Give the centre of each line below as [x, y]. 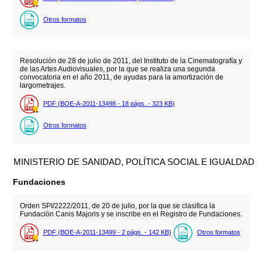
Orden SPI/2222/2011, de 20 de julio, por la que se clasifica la [117, 206]
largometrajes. [42, 85]
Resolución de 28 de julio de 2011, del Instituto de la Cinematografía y [131, 61]
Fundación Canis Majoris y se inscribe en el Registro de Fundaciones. [131, 214]
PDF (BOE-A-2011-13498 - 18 [87, 103]
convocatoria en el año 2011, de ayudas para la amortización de [121, 77]
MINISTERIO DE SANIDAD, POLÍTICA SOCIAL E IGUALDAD [134, 162]
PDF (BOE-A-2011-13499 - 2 [85, 232]
